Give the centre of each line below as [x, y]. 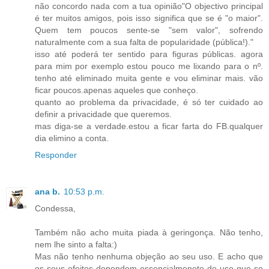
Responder [56, 155]
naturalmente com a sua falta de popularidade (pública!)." [144, 42]
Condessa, [55, 209]
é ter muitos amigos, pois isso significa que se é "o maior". [149, 18]
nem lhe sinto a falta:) [76, 245]
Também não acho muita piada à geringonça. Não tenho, [149, 233]
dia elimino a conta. [72, 138]
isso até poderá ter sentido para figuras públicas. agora [149, 54]
